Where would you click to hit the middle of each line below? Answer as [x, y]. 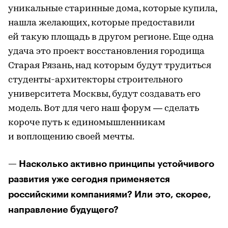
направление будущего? [63, 209]
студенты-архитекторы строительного [95, 80]
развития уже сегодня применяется [89, 179]
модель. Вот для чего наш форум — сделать [104, 108]
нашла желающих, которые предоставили [102, 23]
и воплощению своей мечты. [71, 137]
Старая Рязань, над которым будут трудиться [110, 66]
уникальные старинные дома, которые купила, [112, 9]
